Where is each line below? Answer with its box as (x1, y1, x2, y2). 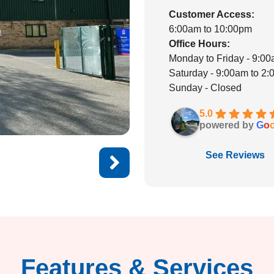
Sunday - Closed (169, 83, 242, 93)
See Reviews (206, 150, 265, 160)
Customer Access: (169, 9, 254, 20)
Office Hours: (169, 39, 230, 49)
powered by (199, 120, 256, 130)
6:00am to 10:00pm (169, 24, 252, 34)
